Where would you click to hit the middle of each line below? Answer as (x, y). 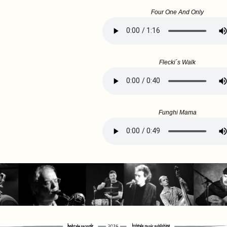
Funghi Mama (177, 112)
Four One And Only (178, 12)
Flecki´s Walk (178, 62)
